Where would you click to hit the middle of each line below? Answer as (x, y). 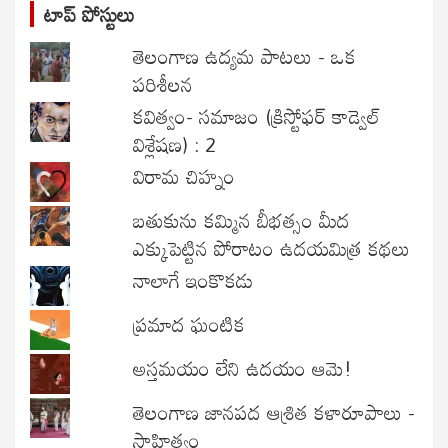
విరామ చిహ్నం (184, 175)
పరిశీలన (163, 83)
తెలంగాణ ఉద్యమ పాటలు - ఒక (245, 55)
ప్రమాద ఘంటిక (189, 323)
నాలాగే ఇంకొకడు (193, 279)
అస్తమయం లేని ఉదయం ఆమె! (243, 367)
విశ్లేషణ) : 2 (175, 143)
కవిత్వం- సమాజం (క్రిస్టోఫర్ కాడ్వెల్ (257, 115)
